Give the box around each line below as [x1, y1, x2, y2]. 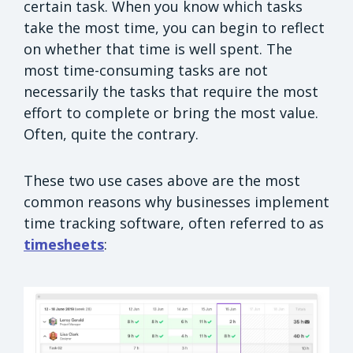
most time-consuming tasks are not [24, 61, 268, 80]
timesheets [24, 235, 104, 255]
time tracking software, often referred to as [24, 214, 324, 233]
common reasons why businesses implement [24, 192, 329, 212]
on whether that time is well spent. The [24, 39, 292, 59]
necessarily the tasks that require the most [24, 82, 318, 102]
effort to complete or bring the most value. [24, 103, 318, 123]
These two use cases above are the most [24, 171, 300, 191]
